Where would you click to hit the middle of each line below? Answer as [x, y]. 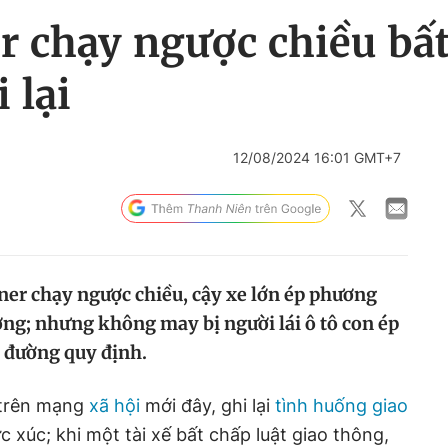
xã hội [114, 405]
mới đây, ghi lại [205, 405]
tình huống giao [339, 405]
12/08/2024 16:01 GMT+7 [317, 157]
